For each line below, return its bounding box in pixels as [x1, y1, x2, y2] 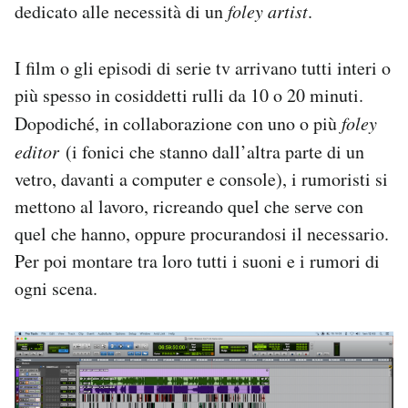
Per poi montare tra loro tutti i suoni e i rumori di [15, 248, 380, 273]
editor [15, 138, 66, 163]
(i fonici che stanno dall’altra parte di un [66, 138, 364, 164]
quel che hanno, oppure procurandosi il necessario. [15, 220, 389, 246]
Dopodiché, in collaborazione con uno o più [15, 110, 342, 136]
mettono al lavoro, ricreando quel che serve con [15, 193, 363, 219]
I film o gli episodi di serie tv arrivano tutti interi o [15, 55, 391, 80]
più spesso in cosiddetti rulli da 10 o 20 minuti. [15, 82, 363, 107]
